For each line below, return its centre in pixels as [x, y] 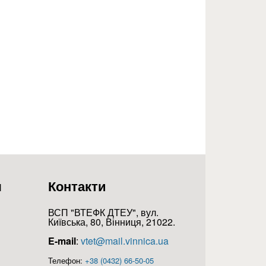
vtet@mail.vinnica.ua [125, 241]
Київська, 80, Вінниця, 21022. [112, 222]
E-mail [62, 241]
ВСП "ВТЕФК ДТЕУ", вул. [103, 212]
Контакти [77, 186]
